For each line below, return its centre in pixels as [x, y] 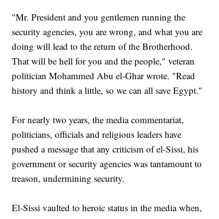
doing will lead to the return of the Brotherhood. [102, 46]
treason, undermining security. [68, 178]
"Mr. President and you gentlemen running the [99, 17]
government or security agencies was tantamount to [107, 164]
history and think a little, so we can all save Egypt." [107, 90]
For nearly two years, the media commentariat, [98, 120]
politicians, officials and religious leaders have [97, 134]
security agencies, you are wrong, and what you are [107, 32]
